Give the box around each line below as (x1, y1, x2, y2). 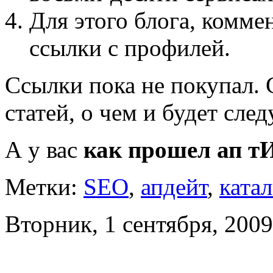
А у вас (5, 136, 83, 163)
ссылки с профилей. (29, 34, 230, 61)
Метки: (5, 173, 83, 200)
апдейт (141, 173, 207, 200)
